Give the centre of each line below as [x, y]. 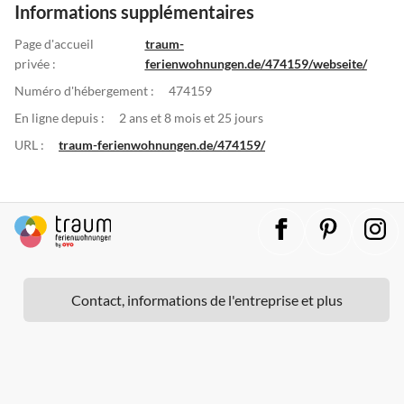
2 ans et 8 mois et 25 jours [191, 118]
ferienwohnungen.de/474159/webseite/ [256, 64]
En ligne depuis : [60, 118]
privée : [35, 64]
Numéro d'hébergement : [84, 91]
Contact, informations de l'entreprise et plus [207, 300]
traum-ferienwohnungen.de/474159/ [162, 145]
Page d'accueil [54, 44]
